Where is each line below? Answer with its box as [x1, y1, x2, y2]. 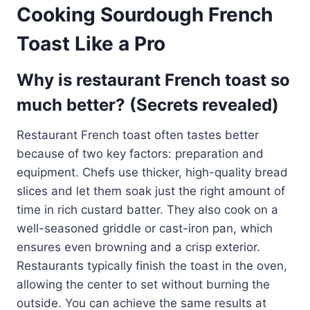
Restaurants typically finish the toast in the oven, [17, 259, 287, 273]
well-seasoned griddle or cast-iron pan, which [17, 221, 273, 236]
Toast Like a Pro [17, 32, 165, 56]
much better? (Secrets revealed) [17, 95, 279, 116]
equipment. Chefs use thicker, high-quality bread [17, 165, 288, 180]
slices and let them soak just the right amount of [17, 184, 285, 199]
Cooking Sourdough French [17, 3, 273, 27]
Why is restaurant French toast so [17, 70, 290, 91]
